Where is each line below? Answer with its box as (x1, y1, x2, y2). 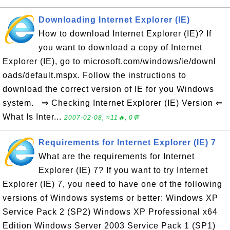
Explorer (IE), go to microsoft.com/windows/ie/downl (3, 57, 216, 66)
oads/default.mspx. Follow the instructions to (3, 71, 186, 80)
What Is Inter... (3, 112, 64, 121)
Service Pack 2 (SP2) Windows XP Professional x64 (3, 207, 218, 216)
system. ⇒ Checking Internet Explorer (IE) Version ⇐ (3, 99, 223, 107)
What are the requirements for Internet (39, 152, 195, 161)
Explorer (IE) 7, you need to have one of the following (3, 180, 222, 188)
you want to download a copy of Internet (39, 43, 202, 52)
